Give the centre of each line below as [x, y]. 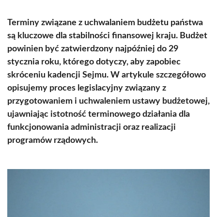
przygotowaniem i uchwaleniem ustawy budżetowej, [108, 101]
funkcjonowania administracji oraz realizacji [92, 127]
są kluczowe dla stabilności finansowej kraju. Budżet [107, 36]
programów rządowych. [53, 140]
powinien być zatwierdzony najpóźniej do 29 [93, 49]
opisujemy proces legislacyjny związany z [87, 88]
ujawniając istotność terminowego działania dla [99, 114]
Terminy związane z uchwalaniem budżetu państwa [105, 23]
